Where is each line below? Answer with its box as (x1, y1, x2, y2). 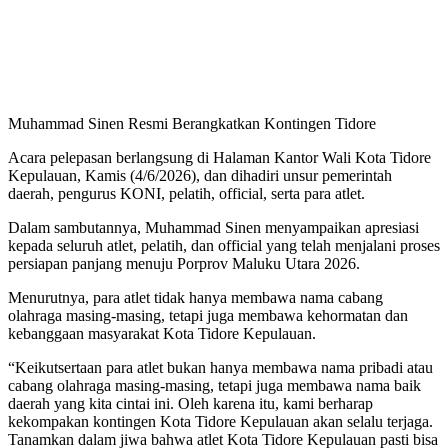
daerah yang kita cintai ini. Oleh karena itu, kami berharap (8, 395, 373, 413)
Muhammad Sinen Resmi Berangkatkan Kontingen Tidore (8, 115, 376, 133)
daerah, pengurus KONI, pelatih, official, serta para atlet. (8, 185, 365, 203)
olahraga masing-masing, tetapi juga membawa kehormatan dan (8, 307, 408, 325)
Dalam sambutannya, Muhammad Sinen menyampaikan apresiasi (8, 219, 419, 237)
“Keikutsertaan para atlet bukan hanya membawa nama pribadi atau (8, 359, 433, 377)
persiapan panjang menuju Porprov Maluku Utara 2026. (8, 255, 360, 273)
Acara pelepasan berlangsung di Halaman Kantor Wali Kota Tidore (8, 149, 431, 167)
